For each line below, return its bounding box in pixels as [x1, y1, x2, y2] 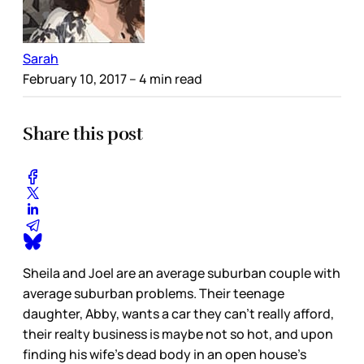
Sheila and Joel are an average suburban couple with [23, 264, 340, 283]
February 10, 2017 [23, 69, 127, 88]
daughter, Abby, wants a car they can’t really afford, [23, 305, 334, 323]
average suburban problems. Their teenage [23, 284, 284, 303]
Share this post [23, 122, 143, 145]
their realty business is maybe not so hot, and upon [23, 325, 333, 344]
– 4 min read [127, 69, 202, 88]
